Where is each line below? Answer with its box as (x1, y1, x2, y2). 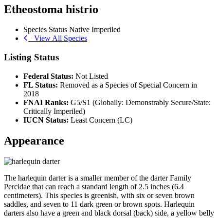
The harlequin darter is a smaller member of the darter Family (4, 173, 191, 182)
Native (69, 25, 90, 34)
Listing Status (4, 52, 59, 63)
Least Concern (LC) (69, 115, 132, 124)
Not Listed (73, 72, 108, 80)
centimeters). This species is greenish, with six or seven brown (4, 191, 195, 200)
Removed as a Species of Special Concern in (58, 80, 197, 89)
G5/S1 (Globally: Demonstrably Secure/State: (69, 98, 211, 107)
